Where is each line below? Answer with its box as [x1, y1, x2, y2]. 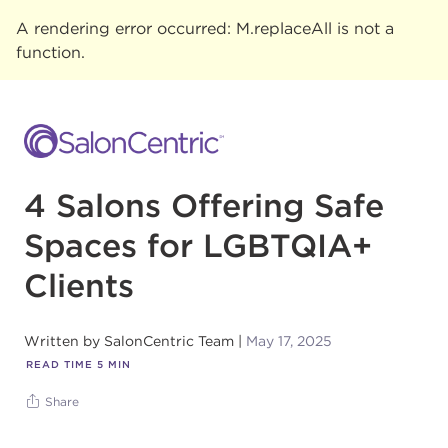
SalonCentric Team [104, 332, 234, 350]
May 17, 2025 [246, 332, 332, 350]
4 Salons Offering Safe [24, 186, 384, 225]
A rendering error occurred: [16, 18, 236, 38]
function [16, 42, 81, 62]
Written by [24, 332, 100, 350]
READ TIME [26, 358, 93, 371]
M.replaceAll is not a [236, 18, 394, 38]
